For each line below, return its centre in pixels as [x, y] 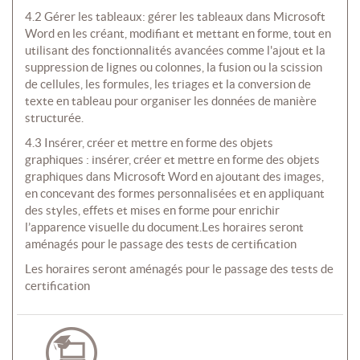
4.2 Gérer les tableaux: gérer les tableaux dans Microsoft [175, 17]
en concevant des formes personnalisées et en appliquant [175, 194]
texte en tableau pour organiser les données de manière [171, 101]
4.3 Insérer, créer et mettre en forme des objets [149, 143]
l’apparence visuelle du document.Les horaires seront [164, 227]
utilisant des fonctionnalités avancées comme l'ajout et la [175, 51]
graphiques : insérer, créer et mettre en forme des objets [172, 160]
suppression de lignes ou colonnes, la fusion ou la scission [174, 67]
